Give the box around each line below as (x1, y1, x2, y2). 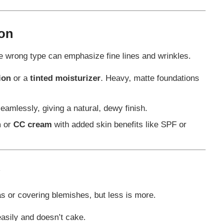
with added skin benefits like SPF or (51, 119, 186, 129)
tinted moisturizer (30, 73, 101, 83)
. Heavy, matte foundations (100, 73, 199, 83)
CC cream (13, 119, 52, 129)
